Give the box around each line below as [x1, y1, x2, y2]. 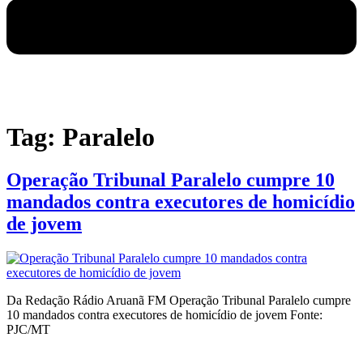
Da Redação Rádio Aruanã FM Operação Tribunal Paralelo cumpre [6, 293, 351, 308]
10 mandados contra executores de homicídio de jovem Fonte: [6, 308, 322, 322]
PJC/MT [6, 322, 50, 337]
